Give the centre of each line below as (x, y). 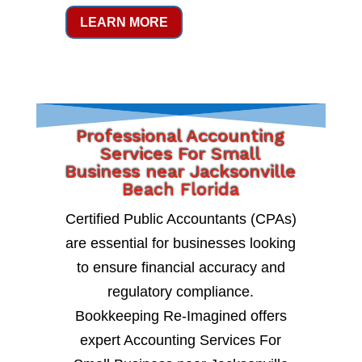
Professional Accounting (181, 136)
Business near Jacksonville (181, 171)
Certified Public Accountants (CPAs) (181, 219)
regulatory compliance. (181, 291)
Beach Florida (181, 189)
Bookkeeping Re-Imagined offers (181, 316)
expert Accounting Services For (181, 340)
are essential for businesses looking (181, 243)
